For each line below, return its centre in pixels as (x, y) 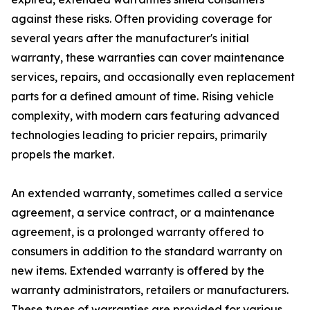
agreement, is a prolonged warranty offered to (137, 232)
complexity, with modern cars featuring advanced (145, 116)
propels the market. (63, 155)
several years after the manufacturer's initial (130, 38)
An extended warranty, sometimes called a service (147, 193)
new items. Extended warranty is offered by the (138, 271)
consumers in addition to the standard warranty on (147, 252)
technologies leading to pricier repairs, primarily (139, 135)
